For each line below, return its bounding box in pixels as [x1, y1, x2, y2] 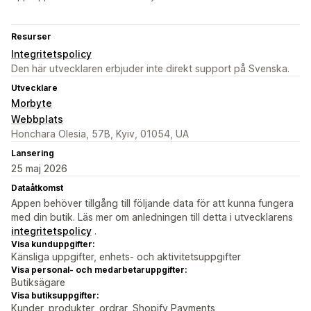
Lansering [11, 148, 54, 159]
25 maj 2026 [11, 162, 67, 175]
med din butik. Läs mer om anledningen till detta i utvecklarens [11, 211, 293, 224]
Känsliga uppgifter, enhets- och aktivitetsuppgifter [11, 251, 241, 263]
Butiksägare [11, 276, 65, 289]
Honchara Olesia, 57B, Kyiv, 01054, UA [11, 128, 189, 140]
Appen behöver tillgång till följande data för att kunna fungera [11, 197, 294, 210]
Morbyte [11, 97, 52, 110]
